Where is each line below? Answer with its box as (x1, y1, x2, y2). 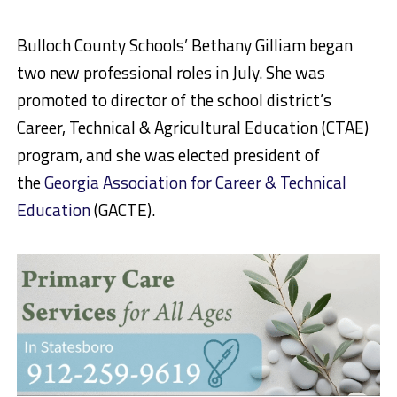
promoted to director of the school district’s (16, 87, 331, 113)
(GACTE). (93, 197, 155, 223)
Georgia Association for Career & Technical (43, 169, 346, 196)
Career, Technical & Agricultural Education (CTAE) (16, 114, 369, 141)
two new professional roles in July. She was (16, 59, 325, 86)
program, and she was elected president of (16, 142, 320, 168)
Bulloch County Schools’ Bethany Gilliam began (16, 32, 353, 58)
